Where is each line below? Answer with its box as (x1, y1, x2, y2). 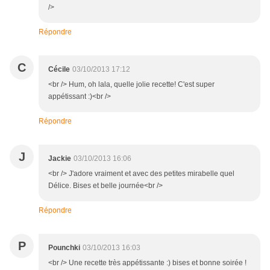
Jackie (48, 154, 71, 163)
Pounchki (48, 243, 80, 253)
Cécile (48, 65, 70, 74)
